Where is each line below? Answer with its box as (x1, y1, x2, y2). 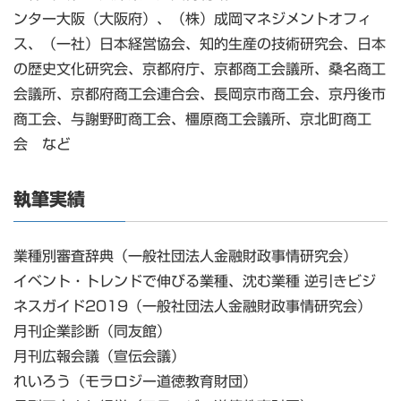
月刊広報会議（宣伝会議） (13, 349, 185, 364)
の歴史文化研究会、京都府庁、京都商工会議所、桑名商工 (13, 62, 386, 77)
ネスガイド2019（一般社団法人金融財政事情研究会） (13, 299, 371, 314)
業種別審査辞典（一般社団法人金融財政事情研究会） (13, 249, 357, 264)
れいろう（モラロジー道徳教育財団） (13, 374, 257, 389)
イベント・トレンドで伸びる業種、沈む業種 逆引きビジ (13, 274, 376, 289)
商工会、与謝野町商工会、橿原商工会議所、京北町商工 (13, 112, 371, 127)
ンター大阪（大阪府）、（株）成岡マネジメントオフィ (13, 12, 371, 27)
